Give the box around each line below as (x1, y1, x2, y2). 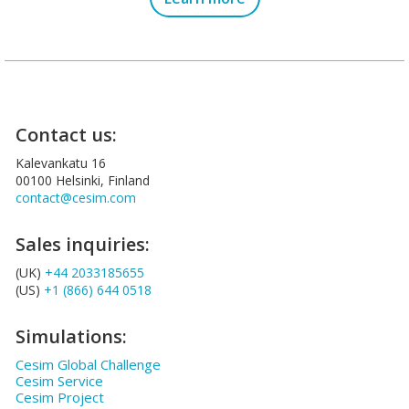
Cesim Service (16, 372, 103, 391)
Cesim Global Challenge (16, 355, 161, 374)
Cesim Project (16, 388, 104, 407)
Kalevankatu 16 (16, 154, 106, 173)
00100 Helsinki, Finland (16, 172, 150, 190)
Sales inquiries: (16, 232, 150, 257)
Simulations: (16, 324, 127, 350)
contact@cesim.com (16, 189, 136, 207)
